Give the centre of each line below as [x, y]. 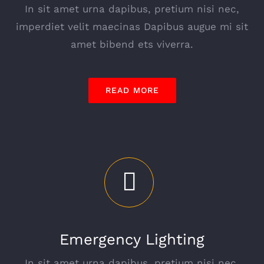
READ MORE [132, 90]
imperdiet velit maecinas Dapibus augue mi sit [132, 27]
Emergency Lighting [132, 239]
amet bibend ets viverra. [132, 44]
